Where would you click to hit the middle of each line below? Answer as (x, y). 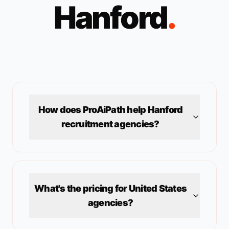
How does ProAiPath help (93, 110)
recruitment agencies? (110, 124)
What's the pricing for (82, 188)
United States (157, 188)
